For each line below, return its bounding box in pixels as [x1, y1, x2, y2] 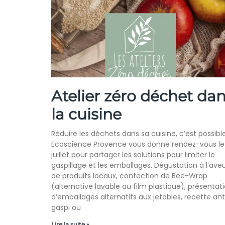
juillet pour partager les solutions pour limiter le [51, 150, 215, 160]
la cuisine [51, 105, 122, 124]
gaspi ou [51, 202, 81, 213]
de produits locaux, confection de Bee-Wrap [51, 171, 207, 181]
